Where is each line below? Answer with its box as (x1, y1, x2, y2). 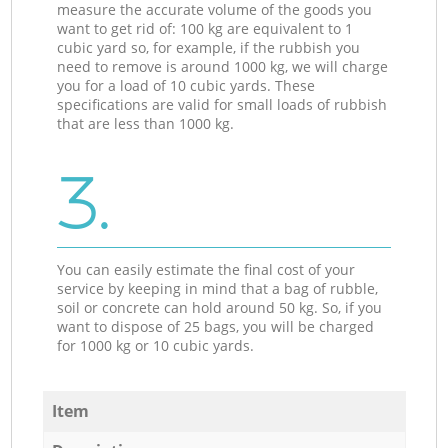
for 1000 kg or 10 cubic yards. (57, 335, 255, 355)
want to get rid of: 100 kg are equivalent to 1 (57, 18, 354, 38)
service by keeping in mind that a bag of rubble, (57, 278, 379, 298)
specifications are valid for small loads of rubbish (57, 94, 388, 114)
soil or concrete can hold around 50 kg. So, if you (57, 297, 383, 317)
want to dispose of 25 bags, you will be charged (57, 316, 375, 336)
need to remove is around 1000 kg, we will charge (57, 56, 389, 76)
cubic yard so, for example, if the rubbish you (57, 37, 361, 57)
